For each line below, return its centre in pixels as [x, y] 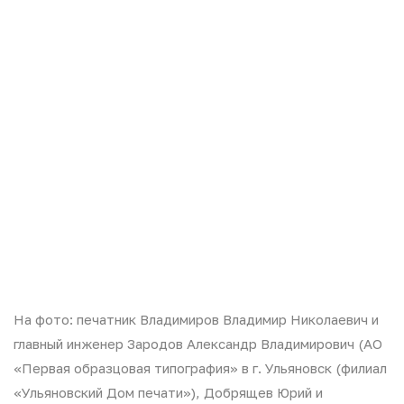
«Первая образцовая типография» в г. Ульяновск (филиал [200, 368]
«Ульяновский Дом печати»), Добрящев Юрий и [168, 392]
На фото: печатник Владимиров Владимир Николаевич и [196, 319]
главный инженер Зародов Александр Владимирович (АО [198, 344]
